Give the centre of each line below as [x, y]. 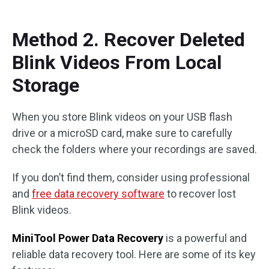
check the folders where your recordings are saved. [134, 149]
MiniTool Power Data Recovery [88, 238]
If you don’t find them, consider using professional [131, 177]
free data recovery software [98, 194]
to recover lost [200, 194]
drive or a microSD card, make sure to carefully [122, 133]
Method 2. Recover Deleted [128, 40]
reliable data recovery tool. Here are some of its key [134, 254]
